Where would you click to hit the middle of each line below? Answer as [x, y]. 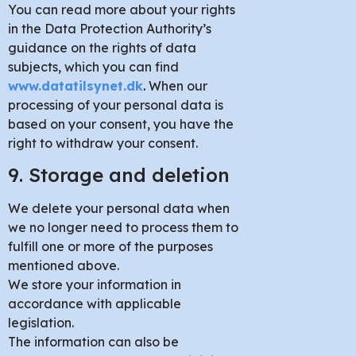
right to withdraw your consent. [103, 143]
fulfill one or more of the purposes [110, 247]
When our [176, 85]
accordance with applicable [95, 304]
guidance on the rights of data [102, 47]
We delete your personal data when [119, 209]
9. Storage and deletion [119, 175]
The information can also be [93, 342]
